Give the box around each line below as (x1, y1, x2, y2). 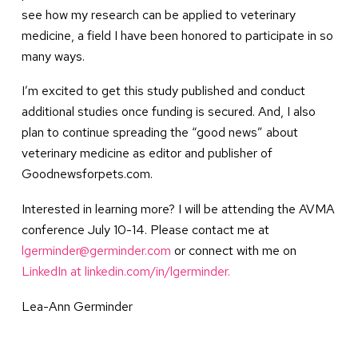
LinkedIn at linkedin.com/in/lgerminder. (22, 263, 230, 280)
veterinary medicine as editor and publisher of (22, 145, 272, 162)
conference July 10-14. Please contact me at (22, 221, 269, 239)
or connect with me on (171, 242, 296, 260)
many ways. (22, 47, 85, 65)
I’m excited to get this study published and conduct (22, 82, 305, 100)
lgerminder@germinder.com (22, 242, 171, 260)
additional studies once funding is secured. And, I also (22, 103, 316, 121)
